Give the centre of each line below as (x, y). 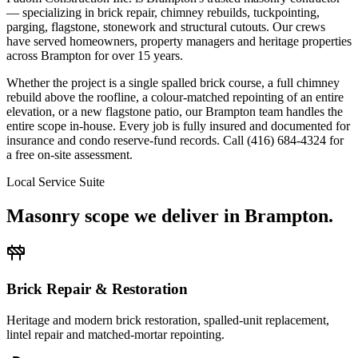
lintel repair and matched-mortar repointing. (115, 334)
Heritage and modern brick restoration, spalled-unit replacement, (168, 320)
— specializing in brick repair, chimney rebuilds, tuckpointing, (163, 13)
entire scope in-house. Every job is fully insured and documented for (178, 126)
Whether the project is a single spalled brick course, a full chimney (173, 83)
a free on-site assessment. (70, 155)
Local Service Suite (56, 182)
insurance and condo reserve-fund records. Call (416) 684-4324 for (175, 141)
